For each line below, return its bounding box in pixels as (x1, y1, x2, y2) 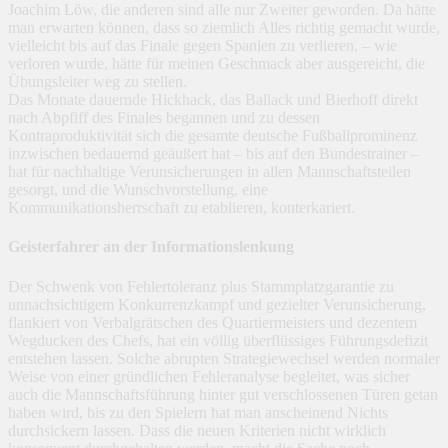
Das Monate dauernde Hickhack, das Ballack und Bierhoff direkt (8, 91, 418, 109)
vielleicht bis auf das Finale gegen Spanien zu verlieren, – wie (8, 37, 397, 55)
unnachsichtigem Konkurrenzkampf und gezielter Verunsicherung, (8, 295, 426, 313)
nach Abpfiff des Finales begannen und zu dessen (8, 109, 320, 127)
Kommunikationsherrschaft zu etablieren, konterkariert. (8, 199, 355, 217)
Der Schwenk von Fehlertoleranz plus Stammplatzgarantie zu (8, 277, 394, 295)
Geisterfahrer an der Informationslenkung (8, 238, 294, 256)
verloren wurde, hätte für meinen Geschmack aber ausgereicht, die (8, 55, 425, 73)
